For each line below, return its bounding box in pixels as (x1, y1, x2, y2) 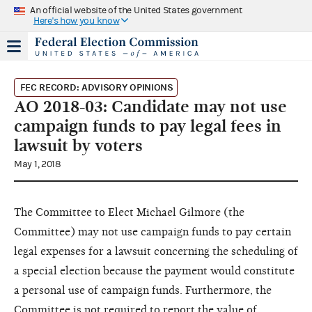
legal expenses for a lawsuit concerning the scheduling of (14, 244, 298, 258)
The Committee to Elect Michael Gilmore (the (14, 205, 244, 219)
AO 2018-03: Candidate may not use (14, 96, 287, 116)
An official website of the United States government (30, 4, 242, 16)
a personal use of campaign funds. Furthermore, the (14, 283, 272, 297)
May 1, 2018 (14, 158, 61, 170)
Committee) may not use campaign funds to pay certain (14, 225, 291, 238)
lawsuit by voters (14, 135, 143, 155)
